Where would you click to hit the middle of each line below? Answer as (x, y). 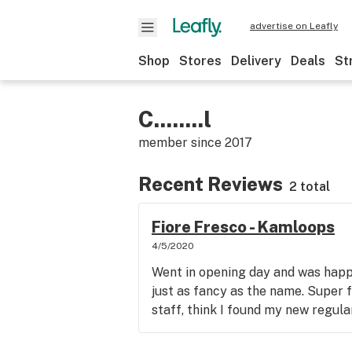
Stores (200, 61)
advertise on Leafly (294, 26)
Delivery (256, 61)
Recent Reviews (211, 184)
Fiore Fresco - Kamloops (243, 227)
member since (181, 143)
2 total (310, 187)
